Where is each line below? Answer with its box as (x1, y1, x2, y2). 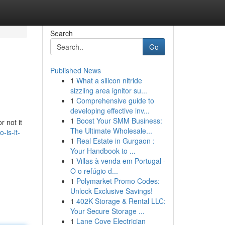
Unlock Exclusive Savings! (70, 186, 153, 196)
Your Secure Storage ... (70, 206, 145, 216)
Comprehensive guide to (76, 95, 154, 105)
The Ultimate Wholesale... (70, 126, 152, 136)
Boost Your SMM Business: (76, 116, 162, 126)
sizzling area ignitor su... (70, 85, 147, 95)
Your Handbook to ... (70, 146, 136, 156)
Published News (50, 65, 101, 75)
